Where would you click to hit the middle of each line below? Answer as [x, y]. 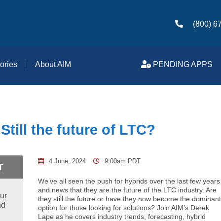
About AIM [53, 64]
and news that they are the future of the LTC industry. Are [128, 190]
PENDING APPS [182, 64]
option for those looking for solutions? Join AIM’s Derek [124, 208]
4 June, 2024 [67, 161]
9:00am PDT [122, 161]
